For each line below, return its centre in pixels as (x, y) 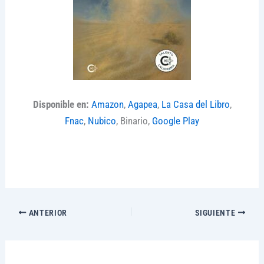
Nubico (102, 121)
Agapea (142, 105)
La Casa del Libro (195, 105)
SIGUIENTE (217, 212)
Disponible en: (61, 105)
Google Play (176, 121)
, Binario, (134, 121)
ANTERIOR (47, 212)
